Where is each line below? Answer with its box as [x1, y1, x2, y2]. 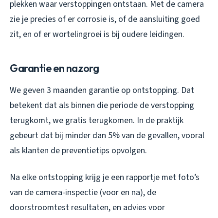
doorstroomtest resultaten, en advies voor [10, 201, 165, 214]
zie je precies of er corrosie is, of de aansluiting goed [10, 13, 200, 25]
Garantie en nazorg [10, 61, 99, 75]
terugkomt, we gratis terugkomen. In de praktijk [10, 114, 183, 127]
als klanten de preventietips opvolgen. [10, 144, 147, 157]
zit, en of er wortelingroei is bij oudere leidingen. [10, 28, 184, 40]
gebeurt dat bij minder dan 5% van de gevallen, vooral [10, 129, 204, 142]
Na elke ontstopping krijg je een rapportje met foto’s [10, 171, 200, 183]
